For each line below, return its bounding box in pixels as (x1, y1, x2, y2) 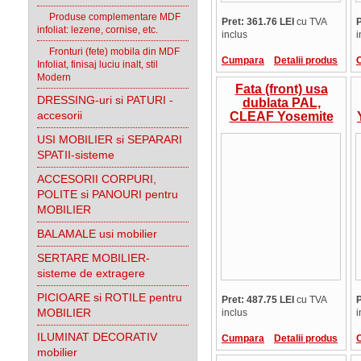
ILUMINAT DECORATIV (37, 330, 157, 343)
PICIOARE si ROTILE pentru (37, 291, 182, 304)
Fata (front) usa (234, 82, 328, 96)
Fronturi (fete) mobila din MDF (37, 46, 180, 57)
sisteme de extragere (37, 267, 145, 280)
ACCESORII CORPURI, (37, 172, 156, 185)
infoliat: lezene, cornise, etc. (37, 24, 158, 35)
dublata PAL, (242, 96, 321, 110)
